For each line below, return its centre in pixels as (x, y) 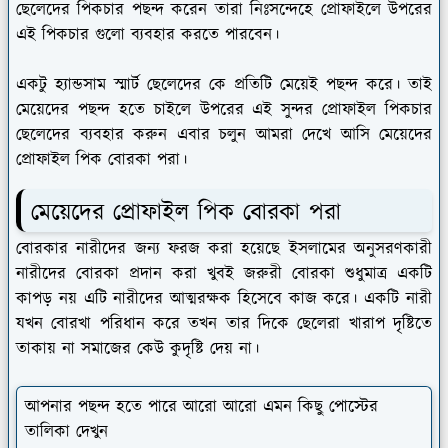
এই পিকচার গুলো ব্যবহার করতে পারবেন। (150, 35)
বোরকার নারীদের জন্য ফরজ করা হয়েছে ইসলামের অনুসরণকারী (224, 249)
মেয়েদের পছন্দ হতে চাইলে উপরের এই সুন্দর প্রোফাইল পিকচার (224, 110)
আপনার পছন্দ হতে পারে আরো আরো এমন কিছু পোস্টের (201, 407)
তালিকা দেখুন (66, 432)
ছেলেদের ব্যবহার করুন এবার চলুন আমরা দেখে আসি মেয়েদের (224, 135)
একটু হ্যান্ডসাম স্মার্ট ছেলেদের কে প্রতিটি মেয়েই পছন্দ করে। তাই (224, 85)
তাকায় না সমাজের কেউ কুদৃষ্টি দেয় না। (140, 349)
